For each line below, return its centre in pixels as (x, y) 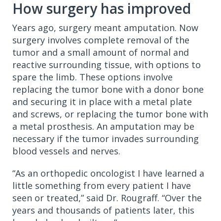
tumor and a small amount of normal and (101, 52)
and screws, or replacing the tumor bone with (110, 114)
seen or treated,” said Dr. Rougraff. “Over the (107, 198)
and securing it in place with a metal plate (102, 101)
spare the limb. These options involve (92, 77)
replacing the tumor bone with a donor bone (108, 89)
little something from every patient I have (102, 185)
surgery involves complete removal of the (101, 40)
